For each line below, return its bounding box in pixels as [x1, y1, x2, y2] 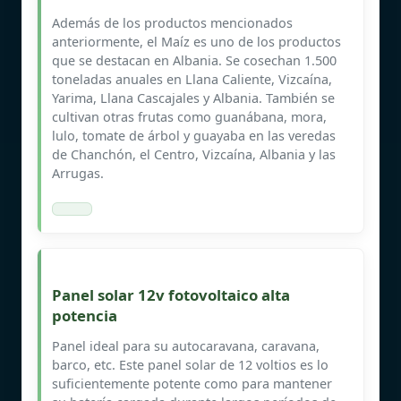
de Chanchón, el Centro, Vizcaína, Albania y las [52, 145, 336, 163]
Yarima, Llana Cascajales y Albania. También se [52, 89, 335, 107]
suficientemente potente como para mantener [52, 374, 332, 392]
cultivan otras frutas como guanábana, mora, [52, 107, 327, 125]
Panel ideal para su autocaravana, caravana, [52, 337, 320, 354]
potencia [52, 304, 117, 326]
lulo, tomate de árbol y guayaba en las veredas [52, 126, 336, 144]
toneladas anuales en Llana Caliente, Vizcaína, [52, 70, 332, 88]
